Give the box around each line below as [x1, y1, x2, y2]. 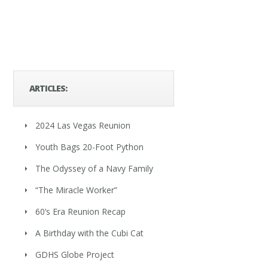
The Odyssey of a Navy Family [35, 162, 154, 174]
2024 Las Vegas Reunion [35, 119, 131, 131]
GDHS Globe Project [35, 248, 115, 260]
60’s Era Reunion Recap [35, 205, 126, 217]
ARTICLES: [29, 82, 68, 94]
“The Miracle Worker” [35, 184, 118, 196]
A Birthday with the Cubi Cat [35, 227, 144, 239]
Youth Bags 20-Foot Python [35, 141, 144, 153]
